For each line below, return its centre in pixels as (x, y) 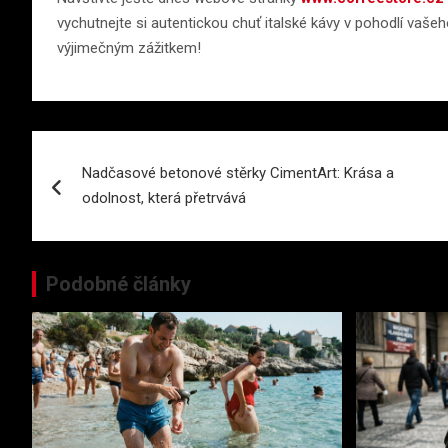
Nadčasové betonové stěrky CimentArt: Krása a (238, 173)
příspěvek (100, 232)
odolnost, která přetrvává (164, 198)
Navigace (97, 150)
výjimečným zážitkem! (129, 48)
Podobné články (118, 284)
